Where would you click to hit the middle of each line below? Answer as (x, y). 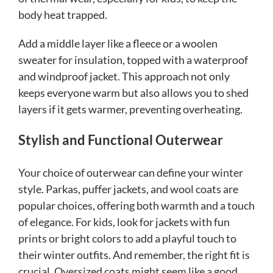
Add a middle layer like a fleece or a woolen (118, 44)
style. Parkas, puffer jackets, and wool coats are (128, 189)
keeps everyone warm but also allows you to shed (133, 93)
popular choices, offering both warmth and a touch (136, 206)
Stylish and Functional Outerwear (121, 140)
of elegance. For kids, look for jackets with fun (124, 222)
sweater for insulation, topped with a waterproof (133, 60)
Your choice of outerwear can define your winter (131, 173)
